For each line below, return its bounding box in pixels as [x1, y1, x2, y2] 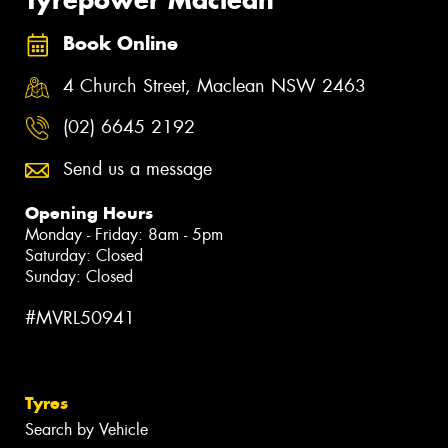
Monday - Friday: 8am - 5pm [25, 224, 223, 246]
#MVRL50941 [25, 306, 135, 331]
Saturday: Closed [25, 245, 143, 267]
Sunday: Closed [25, 266, 133, 288]
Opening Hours [25, 202, 153, 225]
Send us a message [63, 157, 212, 182]
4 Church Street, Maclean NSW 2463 [63, 73, 366, 98]
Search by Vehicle [25, 418, 148, 440]
